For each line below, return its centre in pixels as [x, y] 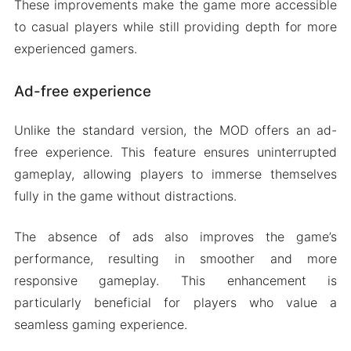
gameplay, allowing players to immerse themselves [175, 174]
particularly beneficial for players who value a [175, 302]
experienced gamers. [75, 48]
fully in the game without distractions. [125, 195]
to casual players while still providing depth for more [175, 26]
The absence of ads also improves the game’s [175, 236]
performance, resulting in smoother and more [175, 258]
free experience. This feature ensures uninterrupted [175, 152]
